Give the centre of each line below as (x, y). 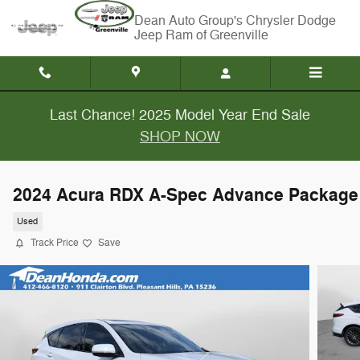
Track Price (55, 243)
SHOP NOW (180, 137)
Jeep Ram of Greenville (201, 35)
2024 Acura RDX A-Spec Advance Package (186, 195)
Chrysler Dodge (291, 21)
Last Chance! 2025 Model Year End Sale (180, 115)
